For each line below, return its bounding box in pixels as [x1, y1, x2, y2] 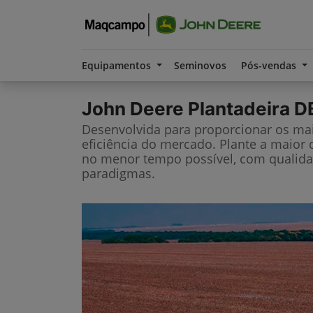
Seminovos [173, 59, 226, 72]
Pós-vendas [241, 59, 300, 72]
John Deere [82, 98, 184, 119]
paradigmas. [82, 165, 155, 182]
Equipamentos [82, 59, 154, 72]
